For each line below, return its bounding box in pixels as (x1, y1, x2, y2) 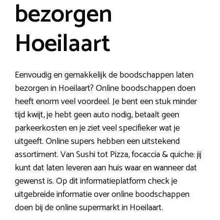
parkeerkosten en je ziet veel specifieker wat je (15, 120, 180, 136)
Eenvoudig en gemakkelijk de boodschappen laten (15, 67, 193, 82)
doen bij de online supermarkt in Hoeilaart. (15, 200, 163, 215)
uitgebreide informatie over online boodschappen (15, 187, 190, 202)
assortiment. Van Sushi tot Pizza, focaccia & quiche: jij (15, 147, 201, 162)
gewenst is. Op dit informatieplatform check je (15, 173, 177, 189)
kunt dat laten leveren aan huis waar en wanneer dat (15, 160, 197, 175)
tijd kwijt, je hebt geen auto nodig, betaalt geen (15, 107, 179, 122)
